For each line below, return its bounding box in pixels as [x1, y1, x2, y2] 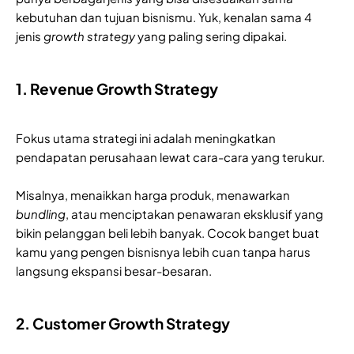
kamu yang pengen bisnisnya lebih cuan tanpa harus [16, 244, 311, 260]
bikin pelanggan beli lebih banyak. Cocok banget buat [16, 225, 319, 241]
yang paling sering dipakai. [135, 28, 287, 44]
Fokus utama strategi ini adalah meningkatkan [16, 130, 276, 146]
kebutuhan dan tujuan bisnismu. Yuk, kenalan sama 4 [16, 9, 311, 25]
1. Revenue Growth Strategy [16, 79, 218, 99]
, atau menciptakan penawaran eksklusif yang [66, 206, 323, 222]
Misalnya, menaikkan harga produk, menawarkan [16, 187, 290, 203]
